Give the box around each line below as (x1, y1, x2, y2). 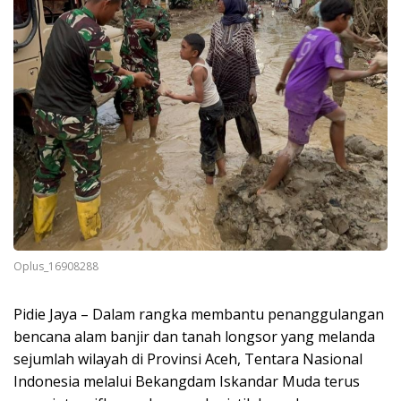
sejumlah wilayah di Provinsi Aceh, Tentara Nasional (13, 348, 363, 369)
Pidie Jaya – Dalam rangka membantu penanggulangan (13, 303, 384, 324)
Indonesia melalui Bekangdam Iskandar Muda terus (13, 371, 360, 391)
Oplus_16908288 (13, 258, 98, 274)
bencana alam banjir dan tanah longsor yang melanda (13, 326, 375, 346)
